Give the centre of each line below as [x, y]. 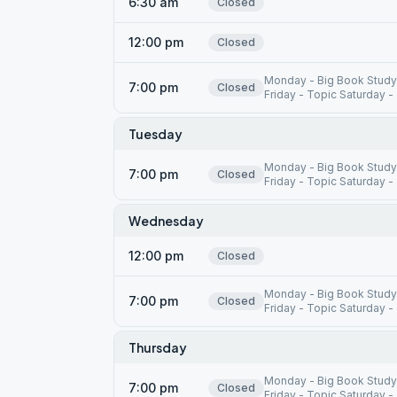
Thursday [158, 347]
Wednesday [166, 221]
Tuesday [156, 134]
